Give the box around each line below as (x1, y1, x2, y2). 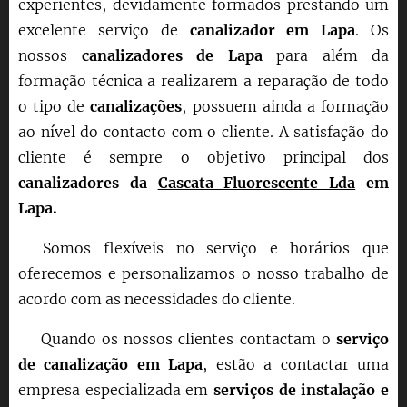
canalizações (90, 96, 183, 115)
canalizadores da (18, 173, 158, 192)
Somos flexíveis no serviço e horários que (18, 238, 389, 257)
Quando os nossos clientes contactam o (18, 329, 336, 348)
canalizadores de (81, 45, 228, 65)
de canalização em (18, 354, 169, 373)
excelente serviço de (18, 20, 190, 39)
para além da (262, 45, 389, 65)
